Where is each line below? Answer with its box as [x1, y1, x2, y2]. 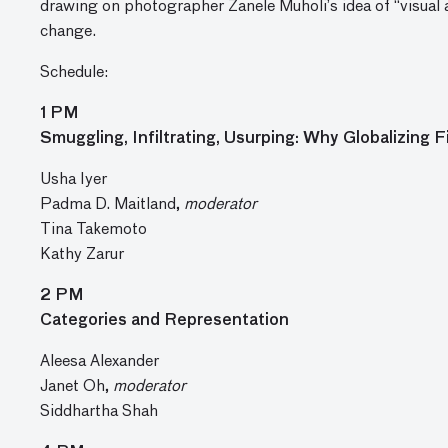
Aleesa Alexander [40, 354, 167, 370]
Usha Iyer [40, 172, 111, 188]
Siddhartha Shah [40, 404, 162, 420]
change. [40, 24, 96, 40]
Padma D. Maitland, [40, 197, 184, 213]
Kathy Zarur [40, 247, 128, 263]
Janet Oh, [40, 379, 113, 395]
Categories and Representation [40, 313, 293, 329]
